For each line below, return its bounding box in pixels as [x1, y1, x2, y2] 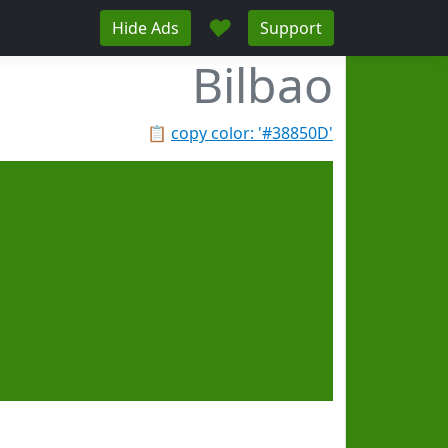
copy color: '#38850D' [171, 122, 333, 144]
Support [260, 17, 322, 39]
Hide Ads [112, 17, 179, 39]
